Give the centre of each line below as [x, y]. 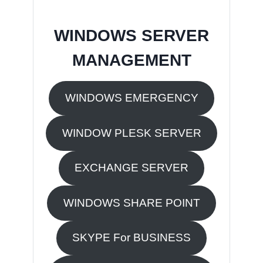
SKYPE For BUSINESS [131, 238]
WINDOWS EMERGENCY [131, 98]
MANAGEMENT [131, 60]
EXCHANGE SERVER [131, 168]
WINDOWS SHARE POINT [131, 203]
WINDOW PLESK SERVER [131, 133]
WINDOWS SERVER [131, 35]
